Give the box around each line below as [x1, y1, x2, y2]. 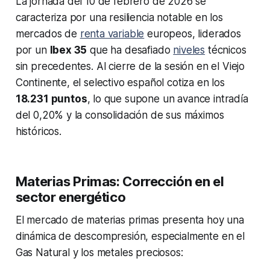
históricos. [15, 125, 61, 138]
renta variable [80, 28, 145, 40]
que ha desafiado [87, 44, 174, 57]
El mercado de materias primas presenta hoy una [15, 214, 244, 227]
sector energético [15, 189, 126, 206]
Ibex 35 [49, 44, 87, 57]
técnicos [205, 44, 246, 57]
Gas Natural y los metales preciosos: [15, 246, 183, 259]
